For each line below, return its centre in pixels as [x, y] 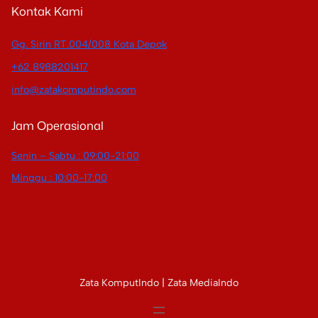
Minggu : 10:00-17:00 [59, 178]
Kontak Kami [47, 11]
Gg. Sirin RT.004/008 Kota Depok [89, 45]
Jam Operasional [57, 125]
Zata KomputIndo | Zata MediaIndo [159, 283]
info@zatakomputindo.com [74, 89]
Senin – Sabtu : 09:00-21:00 [75, 155]
